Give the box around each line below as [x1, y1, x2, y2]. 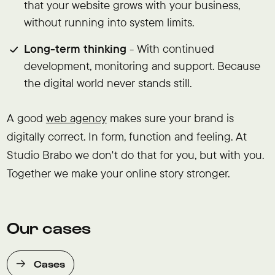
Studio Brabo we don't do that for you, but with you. [6, 147, 264, 163]
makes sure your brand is [106, 110, 234, 126]
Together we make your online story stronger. [6, 166, 230, 181]
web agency [45, 110, 107, 126]
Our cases [6, 217, 91, 237]
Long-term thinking [24, 41, 127, 56]
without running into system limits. [24, 15, 195, 30]
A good [6, 110, 46, 126]
